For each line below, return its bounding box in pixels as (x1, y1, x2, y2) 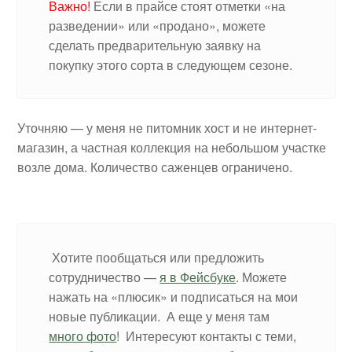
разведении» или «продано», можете (49, 16, 266, 35)
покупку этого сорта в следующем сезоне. (49, 55, 293, 74)
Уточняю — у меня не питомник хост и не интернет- (17, 118, 317, 137)
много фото (49, 326, 117, 345)
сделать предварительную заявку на (49, 35, 262, 54)
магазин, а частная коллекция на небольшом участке (17, 137, 327, 156)
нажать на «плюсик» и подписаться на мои (49, 287, 299, 306)
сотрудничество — (49, 267, 160, 286)
